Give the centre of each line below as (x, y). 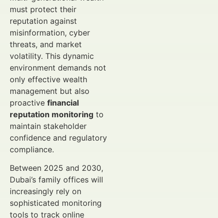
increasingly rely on (45, 191)
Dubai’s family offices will (56, 180)
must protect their (43, 9)
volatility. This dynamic (52, 56)
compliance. (32, 149)
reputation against (43, 21)
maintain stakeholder (48, 126)
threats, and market (46, 44)
